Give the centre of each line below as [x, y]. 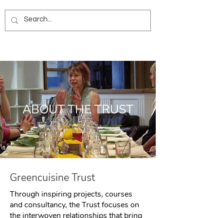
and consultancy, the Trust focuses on [74, 205]
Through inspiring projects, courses [71, 194]
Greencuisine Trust [54, 178]
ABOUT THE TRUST [78, 109]
